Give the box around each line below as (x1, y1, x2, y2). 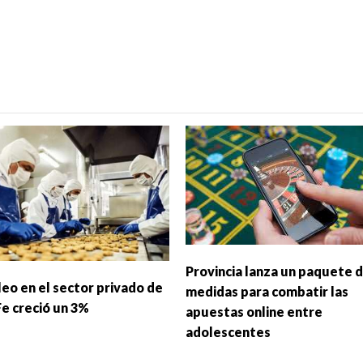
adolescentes (185, 324, 271, 340)
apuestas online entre (185, 304, 322, 320)
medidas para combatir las (185, 284, 348, 300)
